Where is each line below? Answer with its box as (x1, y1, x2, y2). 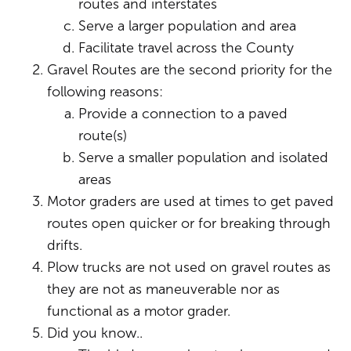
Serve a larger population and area (78, 18, 296, 34)
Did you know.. (47, 325, 143, 341)
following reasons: (47, 84, 163, 100)
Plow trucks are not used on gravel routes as (47, 259, 331, 275)
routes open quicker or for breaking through (47, 215, 331, 231)
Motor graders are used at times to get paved (47, 194, 334, 209)
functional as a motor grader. (47, 303, 230, 319)
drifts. (47, 237, 82, 253)
